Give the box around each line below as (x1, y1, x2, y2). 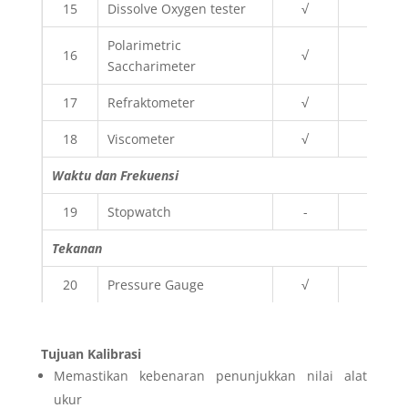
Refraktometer (107, 94, 195, 111)
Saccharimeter (107, 57, 196, 75)
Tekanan (51, 240, 102, 257)
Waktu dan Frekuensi (51, 167, 178, 184)
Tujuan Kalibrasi (40, 345, 141, 362)
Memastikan (53, 367, 128, 384)
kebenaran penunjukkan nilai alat (138, 367, 368, 384)
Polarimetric (107, 36, 181, 54)
